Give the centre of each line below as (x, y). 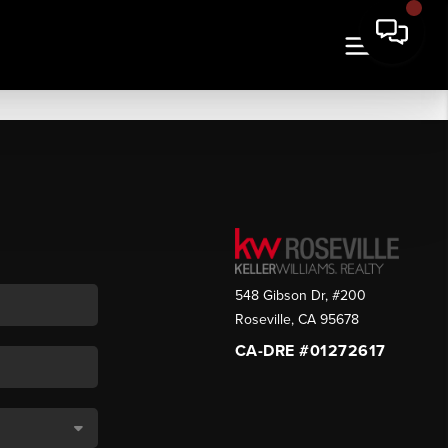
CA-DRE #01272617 (310, 351)
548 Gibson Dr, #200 (300, 296)
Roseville (262, 320)
